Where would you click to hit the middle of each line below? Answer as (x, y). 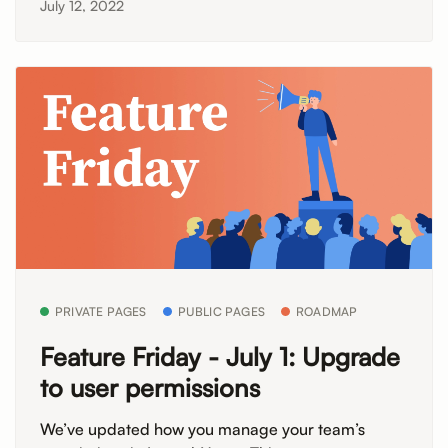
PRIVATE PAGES (101, 311)
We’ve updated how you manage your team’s (202, 429)
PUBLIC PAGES (221, 311)
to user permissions (150, 388)
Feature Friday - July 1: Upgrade (220, 357)
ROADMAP (327, 311)
